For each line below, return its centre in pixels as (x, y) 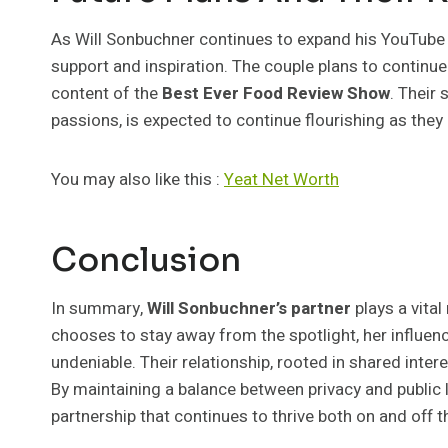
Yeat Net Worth (281, 179)
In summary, (99, 308)
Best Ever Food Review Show (276, 93)
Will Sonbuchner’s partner (249, 308)
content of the (106, 93)
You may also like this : (137, 179)
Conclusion (146, 260)
